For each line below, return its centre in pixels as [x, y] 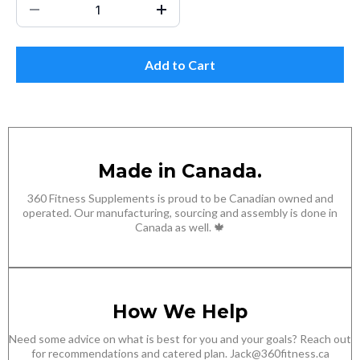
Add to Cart [180, 65]
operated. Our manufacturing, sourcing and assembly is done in [180, 213]
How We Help [180, 312]
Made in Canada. [180, 171]
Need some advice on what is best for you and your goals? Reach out [180, 339]
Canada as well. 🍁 [180, 227]
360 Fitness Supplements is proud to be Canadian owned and [180, 198]
